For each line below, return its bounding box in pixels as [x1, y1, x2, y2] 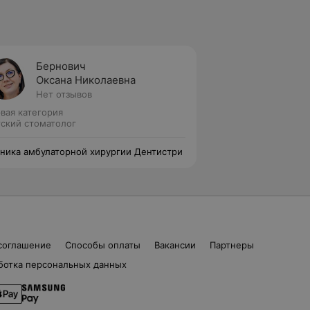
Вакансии [154, 239, 196, 250]
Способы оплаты [64, 239, 140, 250]
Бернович [36, 60, 86, 73]
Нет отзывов [36, 89, 92, 100]
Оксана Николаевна [36, 73, 136, 86]
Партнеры [209, 239, 254, 250]
